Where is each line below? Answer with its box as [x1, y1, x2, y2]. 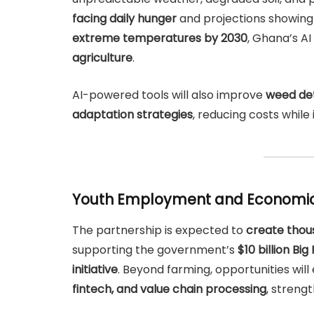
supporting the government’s [72, 242, 238, 259]
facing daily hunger [72, 11, 177, 27]
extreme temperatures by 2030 [72, 30, 247, 47]
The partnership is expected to [72, 222, 246, 239]
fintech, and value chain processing [72, 281, 266, 298]
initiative [72, 261, 118, 278]
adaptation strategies [72, 107, 193, 123]
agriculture [72, 50, 132, 67]
